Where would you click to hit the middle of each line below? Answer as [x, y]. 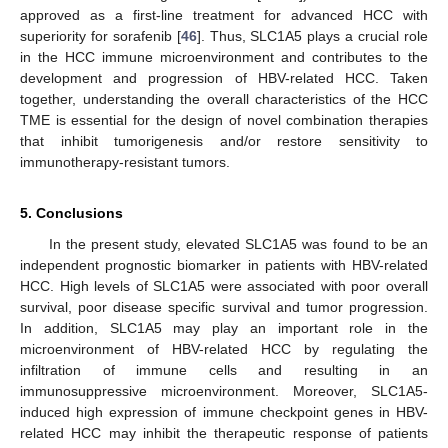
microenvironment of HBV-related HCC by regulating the [224, 349]
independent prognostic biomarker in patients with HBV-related [224, 265]
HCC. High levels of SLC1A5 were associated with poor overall [224, 286]
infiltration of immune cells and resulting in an [224, 370]
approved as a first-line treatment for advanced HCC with [224, 15]
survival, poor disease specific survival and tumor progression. [224, 307]
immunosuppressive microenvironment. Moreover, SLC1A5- [224, 391]
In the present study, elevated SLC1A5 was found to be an [238, 244]
